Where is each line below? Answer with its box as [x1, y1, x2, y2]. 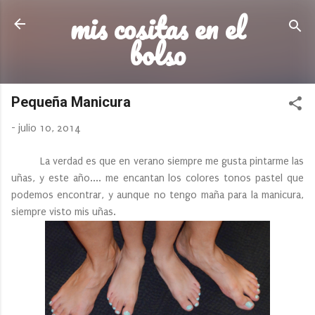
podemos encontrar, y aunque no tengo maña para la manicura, [11, 188, 304, 201]
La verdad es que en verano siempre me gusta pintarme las [11, 155, 304, 167]
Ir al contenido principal [105, 11, 210, 23]
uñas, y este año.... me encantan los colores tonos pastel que [11, 172, 304, 184]
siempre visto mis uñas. [11, 205, 116, 218]
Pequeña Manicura [11, 94, 131, 110]
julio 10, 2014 [18, 122, 81, 134]
